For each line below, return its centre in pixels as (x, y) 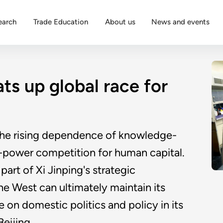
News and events (180, 22)
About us (120, 22)
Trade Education (61, 22)
